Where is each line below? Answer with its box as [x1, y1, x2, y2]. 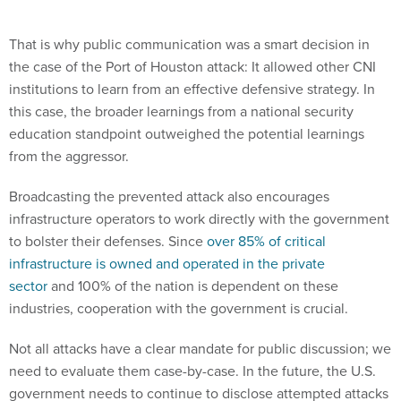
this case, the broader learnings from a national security [9, 61, 354, 81]
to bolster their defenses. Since [9, 191, 207, 211]
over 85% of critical [207, 191, 326, 211]
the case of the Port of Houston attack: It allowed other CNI [9, 16, 376, 37]
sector [9, 235, 47, 256]
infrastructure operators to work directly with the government [9, 168, 389, 189]
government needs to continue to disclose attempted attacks [9, 343, 388, 363]
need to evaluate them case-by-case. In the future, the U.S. [9, 320, 376, 341]
